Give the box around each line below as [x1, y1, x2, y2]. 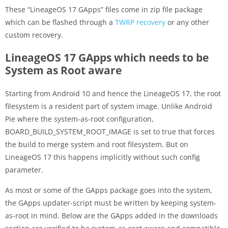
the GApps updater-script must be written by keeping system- [5, 197, 216, 208]
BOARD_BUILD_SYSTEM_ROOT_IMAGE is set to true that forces [5, 126, 215, 136]
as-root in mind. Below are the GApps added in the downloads [5, 210, 218, 220]
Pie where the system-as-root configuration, [5, 113, 154, 124]
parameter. [5, 164, 43, 175]
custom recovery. [5, 30, 63, 40]
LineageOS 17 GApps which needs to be [5, 50, 209, 65]
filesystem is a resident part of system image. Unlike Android [5, 101, 212, 111]
